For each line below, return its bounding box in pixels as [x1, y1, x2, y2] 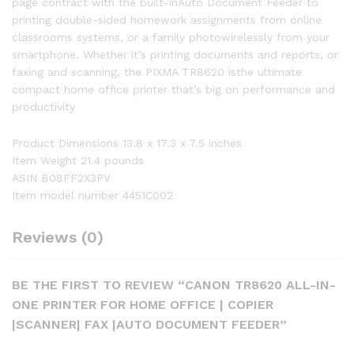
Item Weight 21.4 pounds [12, 153, 144, 167]
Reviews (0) [12, 227, 104, 247]
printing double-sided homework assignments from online [12, 13, 322, 26]
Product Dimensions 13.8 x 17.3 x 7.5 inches [12, 136, 242, 149]
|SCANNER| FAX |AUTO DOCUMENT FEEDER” [12, 316, 287, 332]
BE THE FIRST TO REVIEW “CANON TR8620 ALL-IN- [12, 277, 336, 292]
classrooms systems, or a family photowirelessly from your [12, 31, 330, 43]
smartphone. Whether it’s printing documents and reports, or [12, 48, 338, 61]
